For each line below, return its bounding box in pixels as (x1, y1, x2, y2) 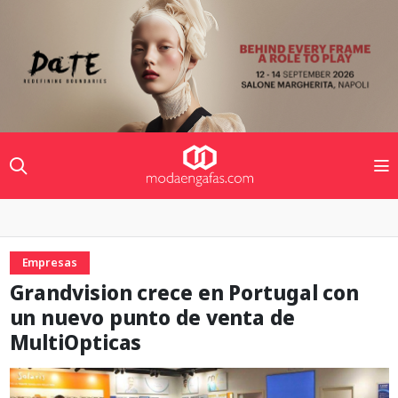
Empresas (21, 255, 77, 271)
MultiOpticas (9, 329, 142, 357)
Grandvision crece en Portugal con (9, 279, 360, 307)
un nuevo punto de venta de (9, 304, 295, 332)
